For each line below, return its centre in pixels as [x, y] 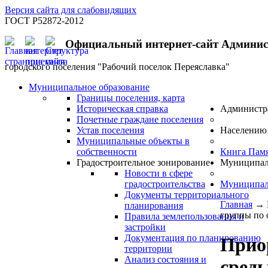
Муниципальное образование [89, 87]
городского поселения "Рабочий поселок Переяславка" [117, 67]
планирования [154, 206]
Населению [243, 130]
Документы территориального [187, 195]
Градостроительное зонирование [143, 163]
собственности [107, 152]
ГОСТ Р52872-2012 [44, 21]
